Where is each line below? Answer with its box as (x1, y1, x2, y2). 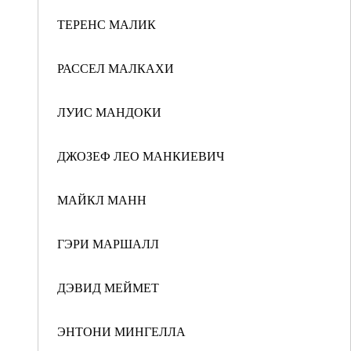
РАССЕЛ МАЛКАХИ (57, 60, 174, 76)
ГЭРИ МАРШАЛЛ (57, 235, 159, 251)
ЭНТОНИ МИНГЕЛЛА (57, 323, 186, 339)
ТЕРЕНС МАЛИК (57, 16, 156, 32)
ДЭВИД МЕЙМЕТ (57, 279, 159, 295)
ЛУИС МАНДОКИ (57, 103, 161, 120)
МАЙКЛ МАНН (57, 191, 147, 208)
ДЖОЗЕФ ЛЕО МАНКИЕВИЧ (57, 147, 224, 164)
